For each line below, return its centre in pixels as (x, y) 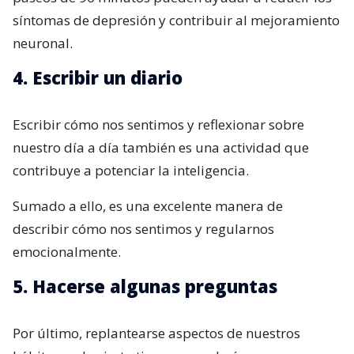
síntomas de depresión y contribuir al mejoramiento (176, 20)
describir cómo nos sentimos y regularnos (143, 228)
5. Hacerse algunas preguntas (145, 286)
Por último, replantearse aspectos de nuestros (156, 333)
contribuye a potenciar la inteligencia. (131, 170)
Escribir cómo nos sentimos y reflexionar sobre (158, 124)
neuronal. (43, 43)
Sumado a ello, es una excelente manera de (148, 205)
